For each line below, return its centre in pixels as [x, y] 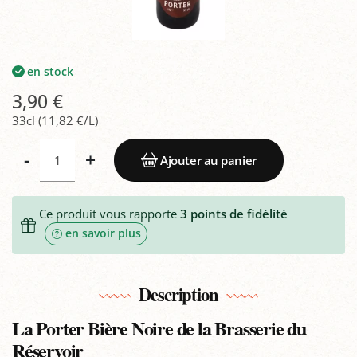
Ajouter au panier [208, 160]
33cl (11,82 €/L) [55, 121]
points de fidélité [237, 213]
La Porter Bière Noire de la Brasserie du [159, 328]
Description [178, 294]
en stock [51, 71]
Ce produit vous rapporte [109, 213]
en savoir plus [103, 234]
